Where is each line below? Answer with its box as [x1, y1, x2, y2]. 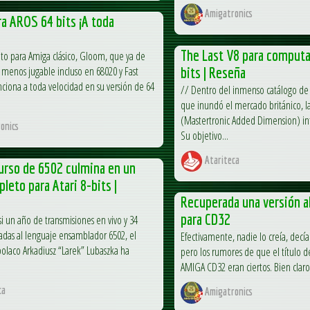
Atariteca [203, 154, 239, 167]
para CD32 [181, 210, 230, 228]
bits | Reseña [181, 63, 246, 81]
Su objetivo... [181, 127, 228, 143]
